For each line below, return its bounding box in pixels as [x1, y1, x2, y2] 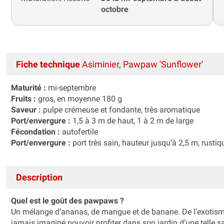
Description [16, 171, 62, 182]
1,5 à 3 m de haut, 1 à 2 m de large [70, 115, 193, 125]
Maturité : [11, 82, 46, 92]
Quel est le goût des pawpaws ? [11, 195, 124, 205]
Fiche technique [16, 58, 80, 69]
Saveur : [11, 104, 41, 114]
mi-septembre [46, 82, 96, 92]
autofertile [60, 126, 98, 136]
